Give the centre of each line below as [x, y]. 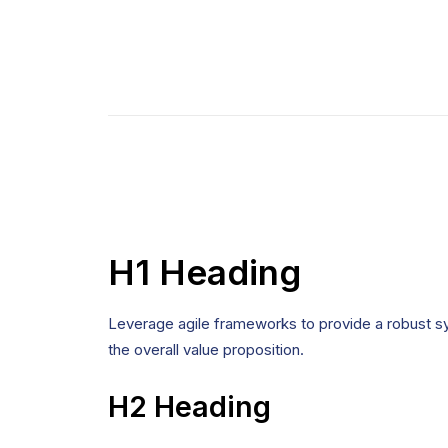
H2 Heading [189, 406]
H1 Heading [204, 272]
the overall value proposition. [206, 349]
